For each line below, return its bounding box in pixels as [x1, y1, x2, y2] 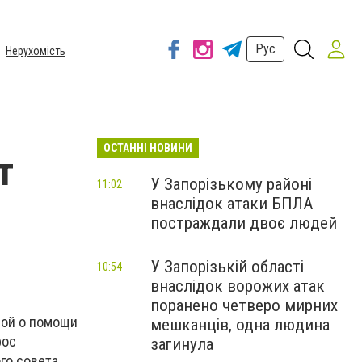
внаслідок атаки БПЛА [150, 194, 313, 213]
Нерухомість [6, 44, 65, 57]
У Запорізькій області [150, 257, 304, 276]
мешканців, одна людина [150, 315, 330, 335]
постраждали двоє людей [150, 213, 337, 233]
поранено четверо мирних [150, 296, 338, 315]
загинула [150, 335, 213, 354]
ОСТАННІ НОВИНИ [103, 141, 192, 154]
